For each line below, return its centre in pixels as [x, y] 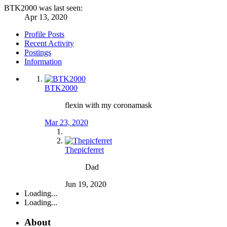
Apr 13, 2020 [46, 17]
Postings [38, 53]
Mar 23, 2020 [66, 123]
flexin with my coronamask [108, 105]
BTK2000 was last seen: [43, 8]
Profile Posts [44, 34]
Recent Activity [49, 44]
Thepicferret [84, 150]
